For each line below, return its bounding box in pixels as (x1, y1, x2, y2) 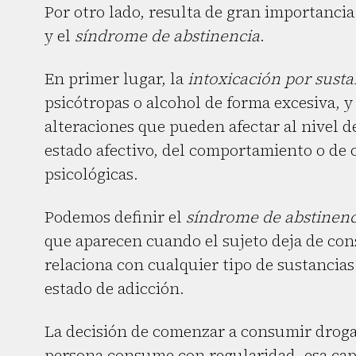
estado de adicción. (44, 277, 184, 300)
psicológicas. (44, 163, 138, 185)
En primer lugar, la (44, 68, 188, 90)
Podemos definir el (44, 206, 186, 228)
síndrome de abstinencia (75, 25, 260, 47)
